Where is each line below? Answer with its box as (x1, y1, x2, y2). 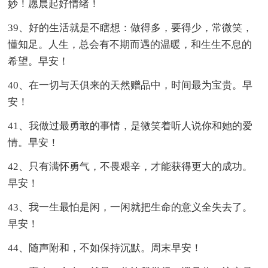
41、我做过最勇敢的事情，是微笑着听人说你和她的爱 (8, 120, 253, 132)
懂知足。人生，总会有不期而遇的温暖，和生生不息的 (8, 38, 252, 50)
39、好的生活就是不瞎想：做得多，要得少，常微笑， (8, 22, 253, 33)
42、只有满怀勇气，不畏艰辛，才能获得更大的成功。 (8, 160, 253, 172)
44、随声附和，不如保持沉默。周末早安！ (8, 242, 202, 254)
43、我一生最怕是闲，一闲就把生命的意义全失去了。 (8, 201, 253, 213)
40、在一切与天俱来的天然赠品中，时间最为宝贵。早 (8, 79, 253, 91)
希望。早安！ (8, 55, 69, 67)
